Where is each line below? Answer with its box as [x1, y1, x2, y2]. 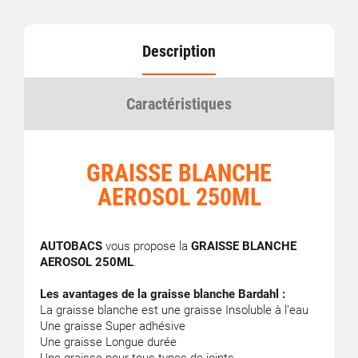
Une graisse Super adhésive [40, 319, 185, 333]
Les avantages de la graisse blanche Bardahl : [40, 287, 285, 301]
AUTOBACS [40, 239, 102, 253]
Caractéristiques [126, 94, 232, 113]
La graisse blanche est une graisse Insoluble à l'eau [40, 303, 308, 317]
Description [142, 42, 216, 61]
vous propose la [102, 239, 191, 253]
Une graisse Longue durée [40, 335, 177, 349]
